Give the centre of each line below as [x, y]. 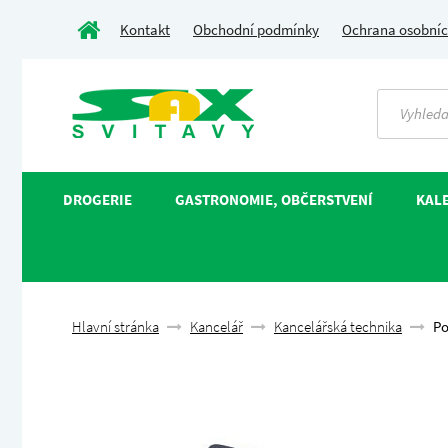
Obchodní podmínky [256, 29]
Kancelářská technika [338, 326]
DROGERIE [97, 199]
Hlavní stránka [115, 326]
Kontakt [145, 29]
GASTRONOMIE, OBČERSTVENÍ [273, 199]
